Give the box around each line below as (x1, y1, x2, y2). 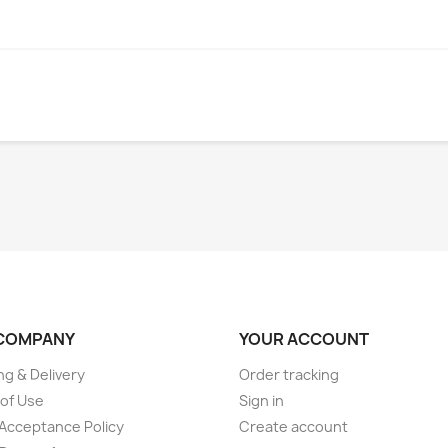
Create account (239, 416, 348, 436)
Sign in (239, 390, 284, 410)
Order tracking (239, 364, 339, 384)
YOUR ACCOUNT (239, 327, 369, 350)
